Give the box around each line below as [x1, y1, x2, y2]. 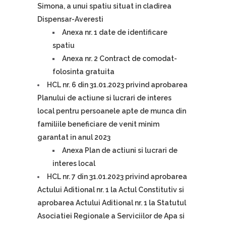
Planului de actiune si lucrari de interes [37, 94, 172, 102]
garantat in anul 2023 [37, 133, 110, 141]
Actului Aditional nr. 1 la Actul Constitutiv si [37, 186, 184, 194]
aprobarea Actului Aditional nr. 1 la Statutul [37, 199, 186, 207]
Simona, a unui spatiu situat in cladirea [37, 2, 172, 10]
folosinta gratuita [52, 68, 115, 76]
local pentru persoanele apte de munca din [37, 107, 186, 115]
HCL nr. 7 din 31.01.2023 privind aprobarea [47, 173, 187, 181]
